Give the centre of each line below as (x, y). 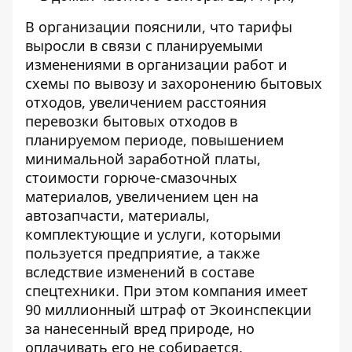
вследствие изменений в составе (140, 272)
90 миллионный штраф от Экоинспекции (169, 310)
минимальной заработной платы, (143, 159)
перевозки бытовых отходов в (131, 121)
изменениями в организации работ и (156, 64)
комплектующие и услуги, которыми (153, 234)
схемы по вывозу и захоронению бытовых (174, 83)
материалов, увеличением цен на (142, 196)
